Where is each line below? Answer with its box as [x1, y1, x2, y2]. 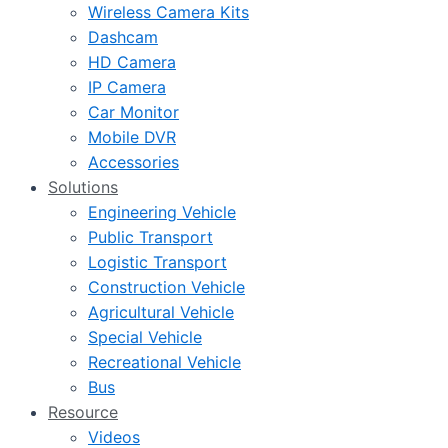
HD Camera [88, 52, 176, 72]
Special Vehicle [88, 327, 202, 347]
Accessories [88, 152, 179, 172]
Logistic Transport [88, 252, 227, 272]
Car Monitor [88, 102, 179, 122]
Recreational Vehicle [88, 352, 241, 372]
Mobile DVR [88, 127, 176, 147]
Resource [48, 402, 118, 422]
